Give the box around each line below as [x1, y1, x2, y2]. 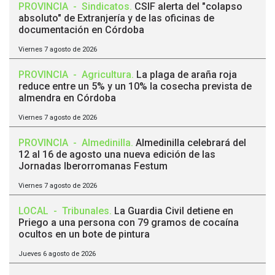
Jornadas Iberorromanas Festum [18, 160, 168, 172]
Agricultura [82, 69, 131, 81]
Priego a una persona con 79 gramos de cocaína [18, 217, 239, 229]
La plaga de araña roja [136, 69, 237, 81]
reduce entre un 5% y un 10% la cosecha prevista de [18, 80, 252, 93]
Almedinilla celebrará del [136, 137, 246, 149]
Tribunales [62, 205, 109, 217]
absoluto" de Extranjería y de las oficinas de [18, 12, 214, 25]
